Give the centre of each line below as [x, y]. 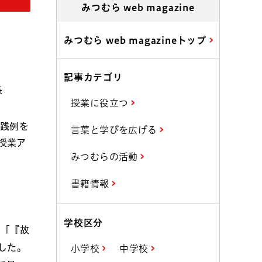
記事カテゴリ [93, 77]
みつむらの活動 [106, 157]
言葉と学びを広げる [115, 130]
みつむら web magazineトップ [137, 40]
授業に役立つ [101, 103]
